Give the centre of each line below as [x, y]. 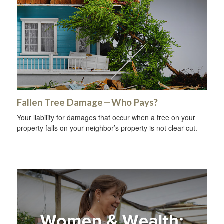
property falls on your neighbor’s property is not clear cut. [107, 128]
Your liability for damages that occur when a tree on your [106, 118]
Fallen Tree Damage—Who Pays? [87, 103]
